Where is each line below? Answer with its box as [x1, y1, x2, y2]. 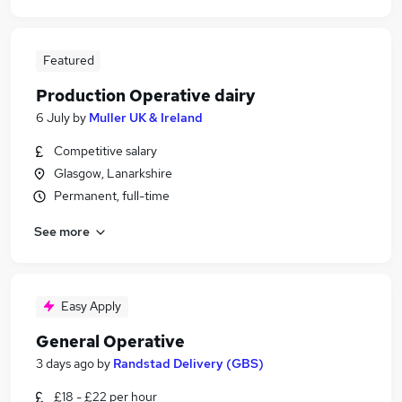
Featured [42, 52, 94, 68]
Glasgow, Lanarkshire [54, 165, 172, 181]
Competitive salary [54, 143, 157, 159]
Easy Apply [61, 298, 121, 314]
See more [34, 223, 90, 240]
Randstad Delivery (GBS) [113, 355, 264, 371]
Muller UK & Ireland [89, 109, 203, 126]
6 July [36, 109, 70, 126]
